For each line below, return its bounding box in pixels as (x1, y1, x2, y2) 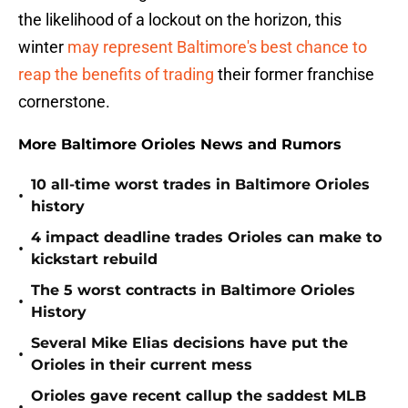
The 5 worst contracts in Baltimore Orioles (31, 281, 355, 300)
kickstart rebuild (31, 250, 158, 269)
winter (18, 37, 67, 57)
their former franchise (214, 65, 374, 85)
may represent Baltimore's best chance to (67, 37, 367, 57)
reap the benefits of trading (18, 65, 214, 85)
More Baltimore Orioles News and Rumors (18, 136, 342, 154)
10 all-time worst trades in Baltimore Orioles (31, 176, 370, 194)
